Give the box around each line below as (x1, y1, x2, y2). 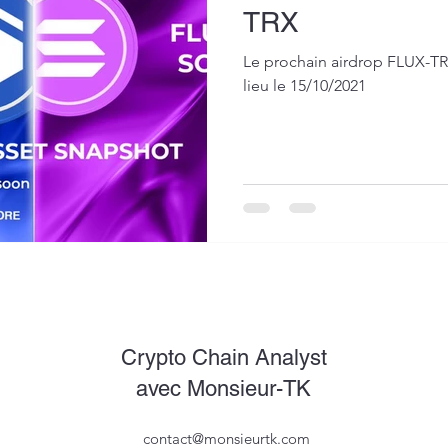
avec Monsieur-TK (136, 375, 311, 401)
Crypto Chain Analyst (120, 344, 327, 370)
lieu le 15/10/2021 (243, 76, 366, 95)
